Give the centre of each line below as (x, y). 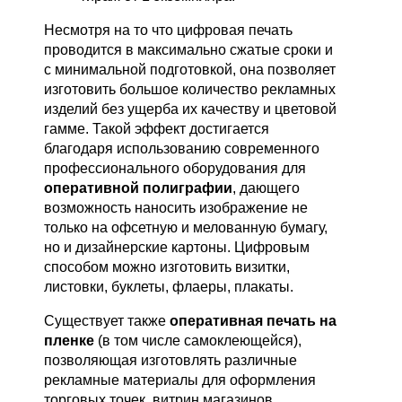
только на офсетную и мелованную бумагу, (186, 228)
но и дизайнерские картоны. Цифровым (177, 248)
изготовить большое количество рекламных (190, 90)
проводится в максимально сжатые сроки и (189, 50)
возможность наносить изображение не (176, 208)
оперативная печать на (253, 321)
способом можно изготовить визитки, (167, 267)
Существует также (107, 321)
